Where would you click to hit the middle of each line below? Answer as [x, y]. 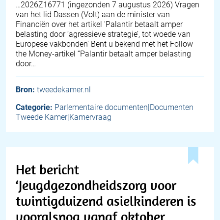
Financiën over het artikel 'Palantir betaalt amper [99, 25]
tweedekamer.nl [64, 90]
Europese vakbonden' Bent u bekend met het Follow [104, 44]
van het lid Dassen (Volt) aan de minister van [93, 15]
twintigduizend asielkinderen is [106, 201]
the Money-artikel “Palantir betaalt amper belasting [103, 54]
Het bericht [47, 169]
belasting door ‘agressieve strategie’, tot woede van [103, 34]
